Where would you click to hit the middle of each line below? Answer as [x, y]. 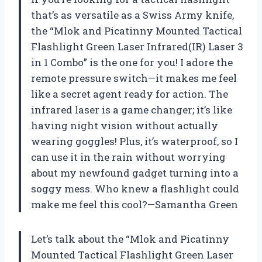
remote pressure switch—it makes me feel [134, 78]
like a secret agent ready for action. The [130, 94]
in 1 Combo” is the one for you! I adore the [132, 62]
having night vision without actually [125, 125]
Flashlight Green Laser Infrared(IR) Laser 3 [137, 46]
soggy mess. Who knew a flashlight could [135, 188]
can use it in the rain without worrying [128, 157]
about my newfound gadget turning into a [135, 173]
